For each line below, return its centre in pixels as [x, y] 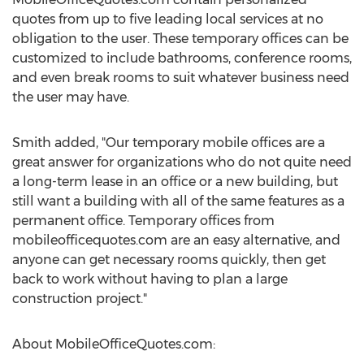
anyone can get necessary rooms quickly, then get [169, 260]
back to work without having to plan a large [150, 279]
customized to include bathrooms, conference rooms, [182, 58]
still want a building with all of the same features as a [178, 201]
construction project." [80, 299]
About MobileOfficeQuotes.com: [114, 344]
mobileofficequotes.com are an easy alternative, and [176, 240]
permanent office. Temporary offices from [143, 221]
